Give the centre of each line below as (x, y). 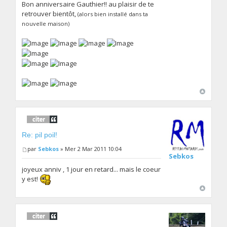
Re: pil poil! (40, 135)
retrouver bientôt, (50, 14)
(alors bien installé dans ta (113, 14)
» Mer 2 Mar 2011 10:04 (90, 149)
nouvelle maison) (46, 24)
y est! (31, 179)
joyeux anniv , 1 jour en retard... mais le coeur (91, 169)
